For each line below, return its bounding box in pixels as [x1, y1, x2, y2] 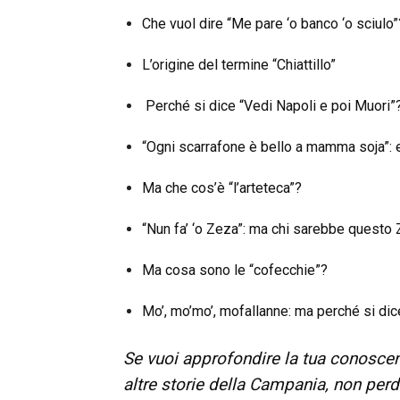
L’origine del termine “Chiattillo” [142, 56, 336, 74]
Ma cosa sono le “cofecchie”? [142, 262, 328, 279]
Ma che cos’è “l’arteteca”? [142, 179, 302, 197]
